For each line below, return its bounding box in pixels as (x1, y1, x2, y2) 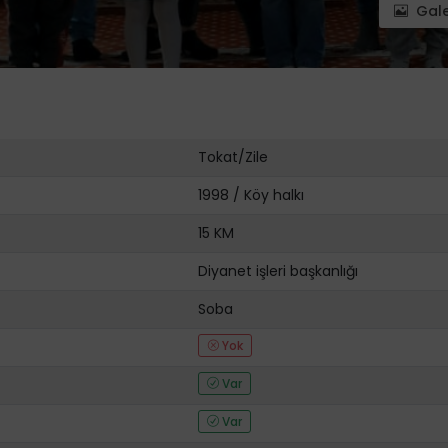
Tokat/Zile (198, 147, 268, 167)
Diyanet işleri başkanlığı (198, 261, 358, 281)
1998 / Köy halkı (198, 185, 304, 205)
